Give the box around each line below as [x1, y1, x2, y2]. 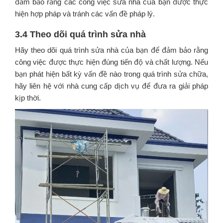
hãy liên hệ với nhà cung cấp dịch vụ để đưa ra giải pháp [15, 81, 208, 90]
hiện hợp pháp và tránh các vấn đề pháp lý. [15, 9, 155, 18]
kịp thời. [15, 93, 41, 102]
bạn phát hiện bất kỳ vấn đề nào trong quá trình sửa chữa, [15, 69, 208, 78]
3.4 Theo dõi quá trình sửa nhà [15, 29, 146, 39]
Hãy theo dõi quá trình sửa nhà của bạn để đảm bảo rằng [15, 45, 208, 54]
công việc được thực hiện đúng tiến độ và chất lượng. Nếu [15, 57, 208, 66]
